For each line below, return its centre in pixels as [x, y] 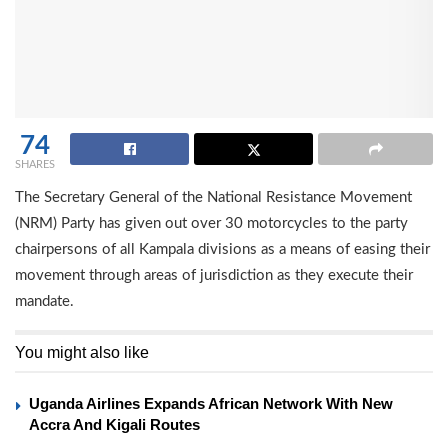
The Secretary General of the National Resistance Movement [213, 198]
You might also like [82, 353]
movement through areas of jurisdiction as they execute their [214, 276]
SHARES [35, 165]
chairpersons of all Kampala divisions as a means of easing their [222, 250]
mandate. [44, 302]
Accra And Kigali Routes [114, 425]
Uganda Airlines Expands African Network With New [211, 404]
